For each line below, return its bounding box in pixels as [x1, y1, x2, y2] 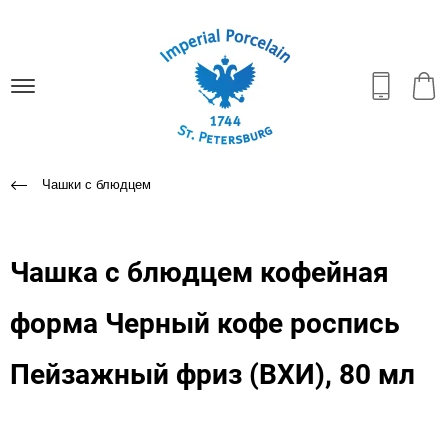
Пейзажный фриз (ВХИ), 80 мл [10, 357, 415, 391]
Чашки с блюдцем [42, 176, 151, 192]
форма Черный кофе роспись [10, 306, 400, 340]
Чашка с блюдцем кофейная [10, 255, 389, 289]
